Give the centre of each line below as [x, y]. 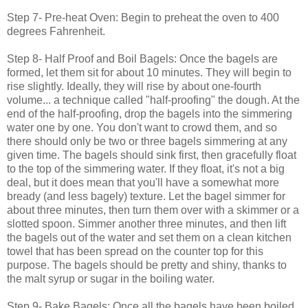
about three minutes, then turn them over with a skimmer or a [153, 210]
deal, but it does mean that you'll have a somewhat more [143, 182]
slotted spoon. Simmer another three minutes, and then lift [146, 223]
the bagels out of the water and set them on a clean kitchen [149, 237]
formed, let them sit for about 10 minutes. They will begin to [149, 72]
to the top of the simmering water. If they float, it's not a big [146, 168]
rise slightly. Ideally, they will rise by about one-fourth [134, 86]
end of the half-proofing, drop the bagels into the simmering [150, 113]
